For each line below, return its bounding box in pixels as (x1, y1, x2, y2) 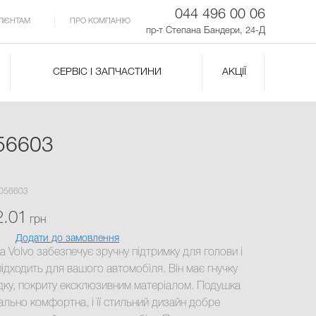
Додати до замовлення (16, 234, 120, 243)
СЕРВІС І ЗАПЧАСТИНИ (52, 68, 162, 77)
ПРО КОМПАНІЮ (70, 18, 130, 25)
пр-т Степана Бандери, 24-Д (146, 27, 265, 35)
